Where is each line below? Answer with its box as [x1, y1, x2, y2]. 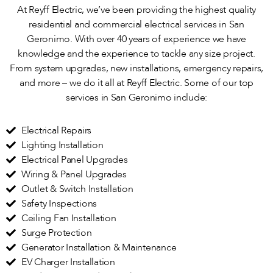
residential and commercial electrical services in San [29, 18, 244, 32]
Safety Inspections [21, 197, 97, 211]
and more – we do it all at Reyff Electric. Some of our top [19, 76, 254, 90]
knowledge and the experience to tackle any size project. [18, 47, 255, 61]
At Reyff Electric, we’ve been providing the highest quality [16, 3, 257, 17]
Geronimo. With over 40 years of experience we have [27, 32, 246, 46]
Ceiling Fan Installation [21, 211, 116, 225]
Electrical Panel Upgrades [21, 153, 128, 167]
